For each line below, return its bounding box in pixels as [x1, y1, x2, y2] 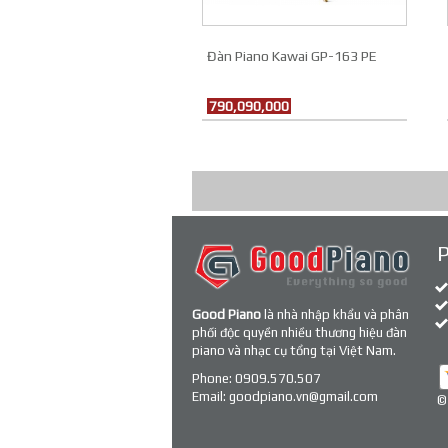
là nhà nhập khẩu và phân [261, 307, 409, 322]
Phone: [192, 371, 235, 386]
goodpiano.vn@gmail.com [229, 389, 378, 404]
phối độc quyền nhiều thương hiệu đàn [192, 325, 407, 340]
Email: [192, 389, 229, 404]
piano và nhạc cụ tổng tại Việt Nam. [192, 343, 396, 358]
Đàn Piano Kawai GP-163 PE [207, 48, 377, 64]
